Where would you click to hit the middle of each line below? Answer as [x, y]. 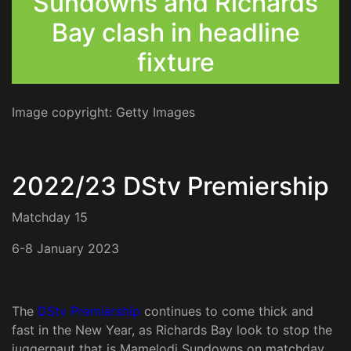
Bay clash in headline [175, 33]
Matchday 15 [50, 217]
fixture [175, 63]
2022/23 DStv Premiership [170, 186]
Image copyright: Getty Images [105, 112]
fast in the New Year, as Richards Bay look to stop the [172, 330]
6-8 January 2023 [65, 249]
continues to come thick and [227, 311]
